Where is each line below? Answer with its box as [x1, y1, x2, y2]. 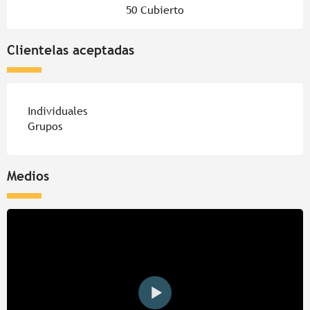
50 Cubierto [126, 3, 184, 17]
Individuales [28, 104, 87, 118]
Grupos [28, 120, 62, 134]
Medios [7, 168, 49, 184]
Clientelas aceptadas [7, 42, 134, 58]
